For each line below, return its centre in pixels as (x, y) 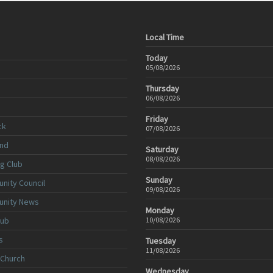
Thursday (162, 88)
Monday (160, 210)
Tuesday (161, 241)
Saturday (162, 149)
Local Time (165, 37)
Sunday (159, 180)
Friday (157, 119)
